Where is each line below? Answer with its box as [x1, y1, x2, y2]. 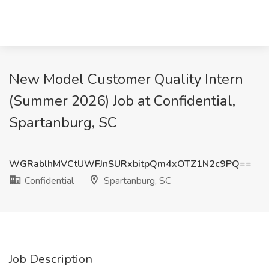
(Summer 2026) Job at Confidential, [9, 91, 235, 110]
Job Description [9, 251, 92, 267]
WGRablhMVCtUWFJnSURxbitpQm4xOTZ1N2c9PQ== [9, 157, 252, 171]
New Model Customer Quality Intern [9, 70, 243, 89]
